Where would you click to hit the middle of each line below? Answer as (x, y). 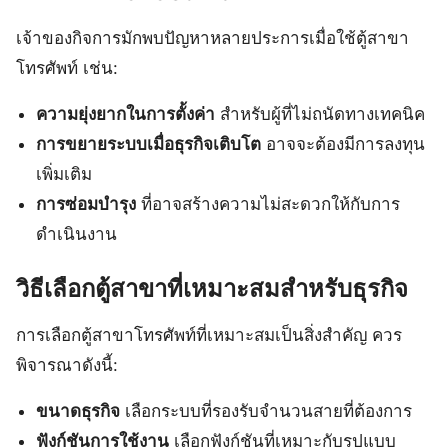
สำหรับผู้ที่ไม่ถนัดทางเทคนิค (320, 113)
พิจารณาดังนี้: (67, 365)
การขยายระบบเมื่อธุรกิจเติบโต (149, 143)
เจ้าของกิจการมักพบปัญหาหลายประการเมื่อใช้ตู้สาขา (212, 37)
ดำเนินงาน (77, 233)
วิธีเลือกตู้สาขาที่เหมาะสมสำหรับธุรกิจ (212, 289)
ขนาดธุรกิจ (78, 411)
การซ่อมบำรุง (86, 203)
